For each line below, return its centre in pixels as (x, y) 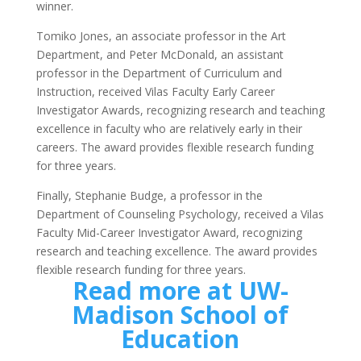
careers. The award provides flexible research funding (174, 147)
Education (180, 338)
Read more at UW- (180, 290)
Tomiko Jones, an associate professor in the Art (161, 35)
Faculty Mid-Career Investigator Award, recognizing (169, 232)
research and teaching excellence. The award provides (176, 251)
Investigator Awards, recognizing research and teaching (180, 110)
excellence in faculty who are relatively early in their (169, 128)
